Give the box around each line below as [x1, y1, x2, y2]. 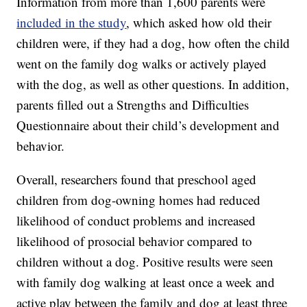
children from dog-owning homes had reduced [16, 191, 261, 209]
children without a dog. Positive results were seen [16, 253, 274, 271]
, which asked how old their [126, 14, 272, 32]
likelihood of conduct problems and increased [16, 212, 256, 230]
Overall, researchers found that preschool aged [16, 171, 257, 188]
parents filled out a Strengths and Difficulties [16, 96, 249, 114]
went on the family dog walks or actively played [16, 55, 267, 73]
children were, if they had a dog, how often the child [16, 34, 291, 52]
